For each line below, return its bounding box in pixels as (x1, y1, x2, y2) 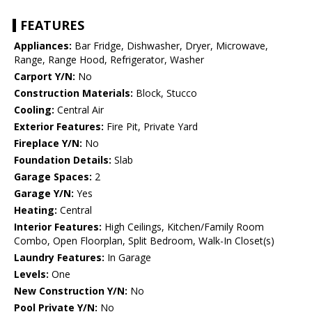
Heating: (14, 203, 57, 217)
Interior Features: (14, 220, 102, 234)
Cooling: (14, 103, 54, 117)
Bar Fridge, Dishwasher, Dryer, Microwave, (72, 39, 268, 53)
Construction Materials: (14, 86, 133, 100)
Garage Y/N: (14, 187, 74, 201)
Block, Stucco (133, 86, 197, 100)
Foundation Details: (14, 153, 111, 167)
